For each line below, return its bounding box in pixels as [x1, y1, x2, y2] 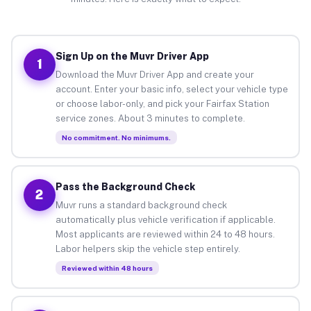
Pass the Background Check [55, 180, 195, 192]
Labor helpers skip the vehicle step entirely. [55, 243, 240, 254]
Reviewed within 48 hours [61, 263, 153, 272]
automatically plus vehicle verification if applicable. [55, 214, 276, 225]
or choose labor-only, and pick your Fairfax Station [55, 98, 269, 109]
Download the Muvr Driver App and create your [55, 69, 254, 80]
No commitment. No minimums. [61, 133, 171, 142]
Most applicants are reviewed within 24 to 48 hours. [55, 228, 275, 239]
